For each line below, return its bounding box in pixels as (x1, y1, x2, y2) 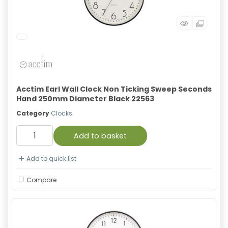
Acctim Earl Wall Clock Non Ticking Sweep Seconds (16, 84, 212, 94)
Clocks (51, 109, 72, 118)
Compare (26, 175, 56, 184)
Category (16, 109, 49, 118)
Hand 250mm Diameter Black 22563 (16, 94, 154, 104)
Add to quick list (26, 154, 76, 163)
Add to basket (74, 131, 127, 141)
